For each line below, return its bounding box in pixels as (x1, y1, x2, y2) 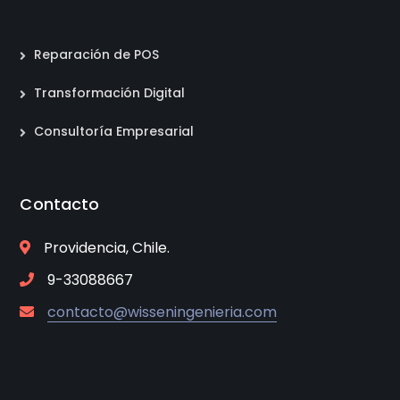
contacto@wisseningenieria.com (47, 301, 278, 322)
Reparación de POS (34, 45, 160, 63)
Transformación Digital (34, 83, 186, 102)
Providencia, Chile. (44, 237, 171, 258)
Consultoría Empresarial (34, 121, 195, 140)
